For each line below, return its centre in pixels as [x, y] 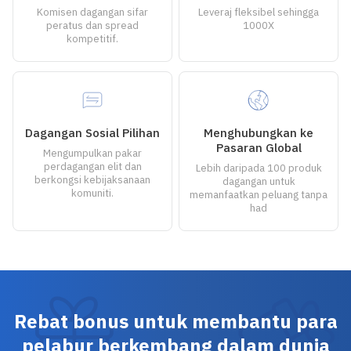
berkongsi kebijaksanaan [92, 180]
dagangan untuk [259, 181]
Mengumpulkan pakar [92, 153]
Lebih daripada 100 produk [259, 168]
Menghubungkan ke [259, 133]
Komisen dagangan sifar [92, 12]
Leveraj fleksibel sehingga [259, 12]
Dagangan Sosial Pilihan [92, 133]
